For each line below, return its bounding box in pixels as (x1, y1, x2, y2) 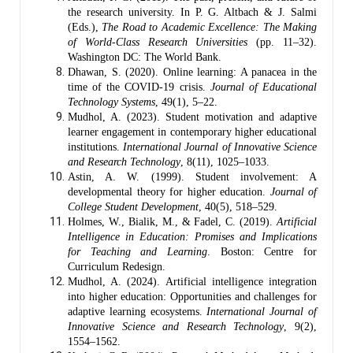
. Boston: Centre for (207, 245, 317, 258)
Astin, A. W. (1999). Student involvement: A (68, 170, 317, 183)
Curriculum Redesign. (68, 260, 165, 273)
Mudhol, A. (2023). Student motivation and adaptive (68, 110, 317, 123)
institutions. (68, 140, 124, 153)
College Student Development (68, 200, 199, 213)
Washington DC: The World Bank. (68, 50, 221, 63)
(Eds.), (68, 20, 102, 33)
